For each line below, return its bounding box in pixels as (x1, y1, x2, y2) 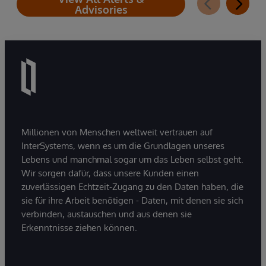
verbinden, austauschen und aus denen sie (21, 208, 192, 220)
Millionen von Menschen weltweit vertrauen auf (21, 126, 213, 138)
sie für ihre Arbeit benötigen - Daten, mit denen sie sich (21, 194, 243, 206)
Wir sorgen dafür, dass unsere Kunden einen (21, 167, 199, 179)
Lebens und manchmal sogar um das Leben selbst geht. (21, 153, 243, 165)
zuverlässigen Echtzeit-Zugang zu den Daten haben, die (21, 180, 243, 192)
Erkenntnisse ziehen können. (21, 221, 137, 233)
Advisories (74, 3, 128, 16)
